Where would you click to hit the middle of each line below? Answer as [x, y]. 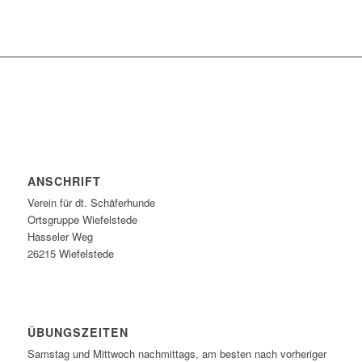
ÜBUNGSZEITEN [78, 332]
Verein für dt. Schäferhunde [91, 202]
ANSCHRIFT [64, 181]
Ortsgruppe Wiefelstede [82, 219]
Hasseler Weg [60, 236]
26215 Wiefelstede [70, 253]
